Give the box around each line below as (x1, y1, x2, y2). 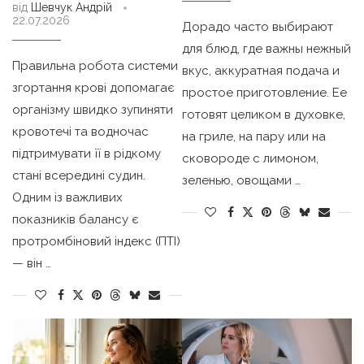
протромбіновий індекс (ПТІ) (12, 234, 180, 249)
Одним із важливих (12, 190, 123, 206)
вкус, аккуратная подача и (182, 63, 340, 79)
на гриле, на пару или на (182, 129, 326, 145)
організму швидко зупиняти (12, 102, 173, 118)
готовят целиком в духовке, (182, 107, 345, 123)
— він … (12, 256, 51, 271)
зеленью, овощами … (182, 173, 301, 188)
